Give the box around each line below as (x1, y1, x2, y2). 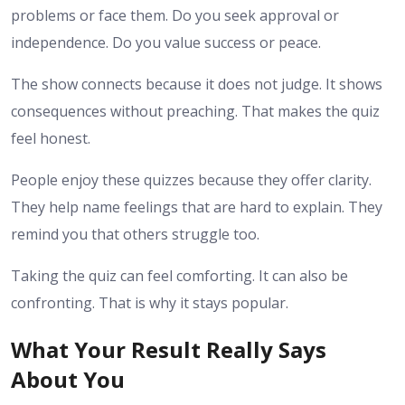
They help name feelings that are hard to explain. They (11, 196, 382, 217)
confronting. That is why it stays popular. (11, 292, 288, 313)
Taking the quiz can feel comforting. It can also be (11, 265, 348, 286)
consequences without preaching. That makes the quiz (11, 100, 380, 121)
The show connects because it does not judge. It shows (11, 73, 382, 94)
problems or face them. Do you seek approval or (11, 5, 339, 25)
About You (11, 363, 125, 394)
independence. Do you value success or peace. (11, 32, 321, 52)
